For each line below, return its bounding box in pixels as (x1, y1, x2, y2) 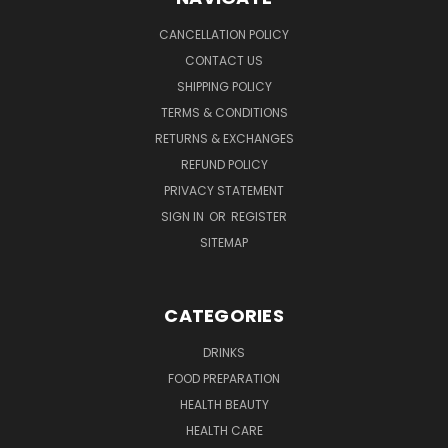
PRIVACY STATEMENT (164, 181, 284, 199)
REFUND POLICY (180, 155, 268, 173)
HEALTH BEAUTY (179, 395, 269, 413)
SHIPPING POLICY (176, 77, 272, 95)
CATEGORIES (164, 302, 284, 328)
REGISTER (231, 207, 287, 225)
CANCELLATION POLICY (159, 25, 289, 43)
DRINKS (203, 343, 245, 361)
